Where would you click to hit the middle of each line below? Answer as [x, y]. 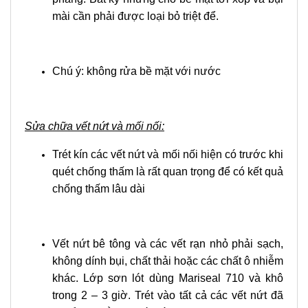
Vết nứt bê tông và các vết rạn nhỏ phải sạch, [168, 244]
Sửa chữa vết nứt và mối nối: [95, 126]
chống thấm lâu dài [99, 189]
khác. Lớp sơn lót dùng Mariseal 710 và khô [168, 278]
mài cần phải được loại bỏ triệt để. [135, 16]
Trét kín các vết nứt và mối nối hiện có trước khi [168, 154]
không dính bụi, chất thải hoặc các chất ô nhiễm [168, 261]
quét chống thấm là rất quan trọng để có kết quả [168, 172]
